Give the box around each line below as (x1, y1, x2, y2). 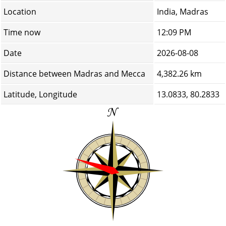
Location (4, 6, 36, 17)
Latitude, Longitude (4, 89, 77, 100)
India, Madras (157, 6, 208, 17)
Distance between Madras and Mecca (4, 68, 145, 79)
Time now (4, 27, 40, 38)
